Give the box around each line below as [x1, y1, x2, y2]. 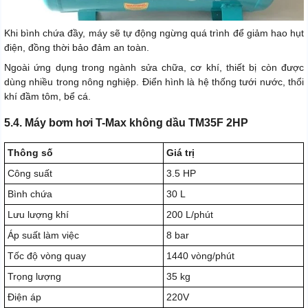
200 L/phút [166, 209, 213, 221]
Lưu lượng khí [8, 209, 69, 221]
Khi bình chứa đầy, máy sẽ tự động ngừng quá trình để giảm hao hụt [4, 27, 304, 39]
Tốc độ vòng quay [8, 250, 86, 262]
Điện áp [8, 291, 41, 303]
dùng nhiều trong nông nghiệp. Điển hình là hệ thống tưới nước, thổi [4, 76, 304, 88]
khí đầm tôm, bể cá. [4, 91, 91, 102]
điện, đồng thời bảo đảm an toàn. [4, 42, 149, 54]
